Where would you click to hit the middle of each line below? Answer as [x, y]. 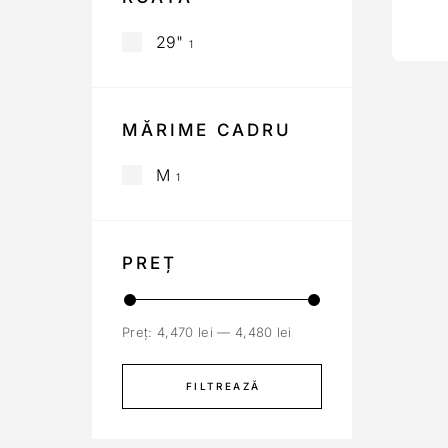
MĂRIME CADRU [207, 130]
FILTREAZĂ [223, 386]
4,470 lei [184, 332]
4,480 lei [263, 332]
